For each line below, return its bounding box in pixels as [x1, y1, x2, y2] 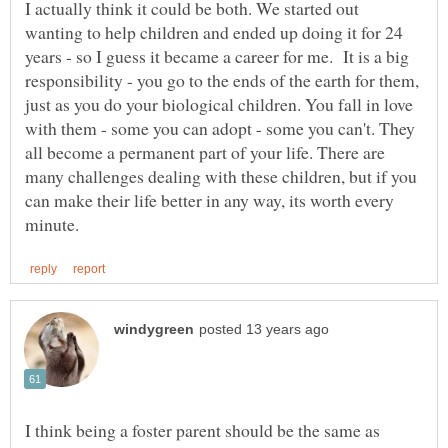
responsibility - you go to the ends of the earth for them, [25, 68, 419, 93]
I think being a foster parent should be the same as [25, 418, 380, 443]
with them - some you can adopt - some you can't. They [25, 116, 415, 141]
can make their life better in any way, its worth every [25, 188, 394, 213]
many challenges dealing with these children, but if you [25, 164, 417, 189]
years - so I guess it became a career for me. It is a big [25, 44, 409, 69]
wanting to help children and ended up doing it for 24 [25, 20, 403, 45]
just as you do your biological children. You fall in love [25, 92, 413, 117]
